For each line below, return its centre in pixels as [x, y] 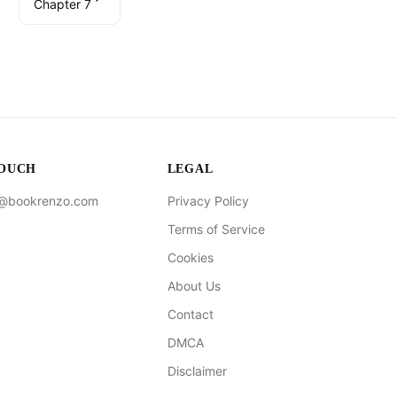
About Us [194, 286]
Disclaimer [197, 371]
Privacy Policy [208, 201]
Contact [190, 314]
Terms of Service [216, 229]
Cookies [190, 257]
